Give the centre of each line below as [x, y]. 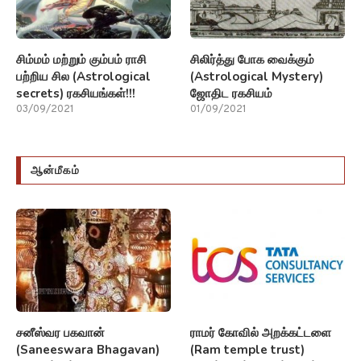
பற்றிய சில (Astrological [83, 76]
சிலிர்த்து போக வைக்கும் [253, 59]
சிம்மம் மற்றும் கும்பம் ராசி [81, 59]
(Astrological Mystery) [257, 76]
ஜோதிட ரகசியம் [232, 93]
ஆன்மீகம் [55, 170]
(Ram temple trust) [248, 349]
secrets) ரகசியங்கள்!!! [76, 93]
